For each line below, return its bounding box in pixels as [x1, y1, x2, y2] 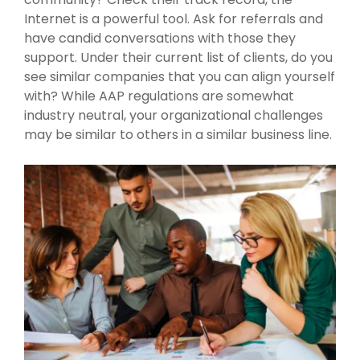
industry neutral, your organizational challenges [24, 106, 323, 125]
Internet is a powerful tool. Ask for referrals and [24, 10, 323, 29]
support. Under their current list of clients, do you [24, 48, 333, 67]
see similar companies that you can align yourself [24, 67, 335, 87]
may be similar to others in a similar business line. [24, 125, 332, 145]
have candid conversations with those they [24, 29, 296, 48]
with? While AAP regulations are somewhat [24, 87, 294, 106]
